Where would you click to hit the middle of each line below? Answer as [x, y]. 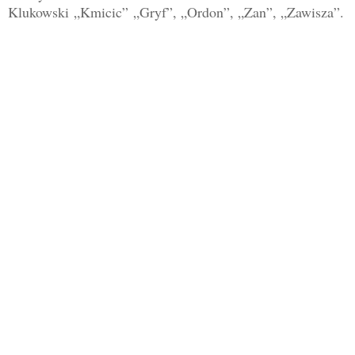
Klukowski [41, 12]
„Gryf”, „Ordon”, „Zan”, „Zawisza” [237, 12]
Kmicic [101, 12]
